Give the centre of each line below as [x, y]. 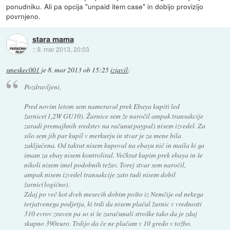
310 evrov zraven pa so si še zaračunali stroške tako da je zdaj [110, 214]
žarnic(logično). [47, 184]
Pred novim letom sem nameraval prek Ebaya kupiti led [102, 106]
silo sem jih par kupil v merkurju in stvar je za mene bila [102, 136]
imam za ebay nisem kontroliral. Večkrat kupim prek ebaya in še [113, 155]
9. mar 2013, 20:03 [63, 49]
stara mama [53, 39]
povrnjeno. [24, 16]
